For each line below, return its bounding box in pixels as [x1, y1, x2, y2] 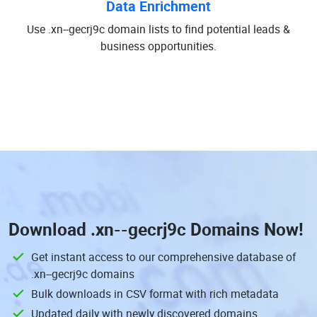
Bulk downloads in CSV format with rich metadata [31, 286, 279, 301]
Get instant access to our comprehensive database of [31, 249, 296, 265]
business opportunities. [100, 38, 217, 54]
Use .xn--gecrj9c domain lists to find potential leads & [27, 21, 290, 37]
